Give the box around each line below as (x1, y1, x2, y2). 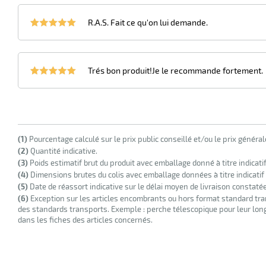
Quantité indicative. (28, 146, 97, 156)
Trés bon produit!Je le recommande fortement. (88, 65, 263, 76)
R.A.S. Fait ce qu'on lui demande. (88, 17, 208, 28)
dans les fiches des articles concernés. (18, 215, 153, 225)
